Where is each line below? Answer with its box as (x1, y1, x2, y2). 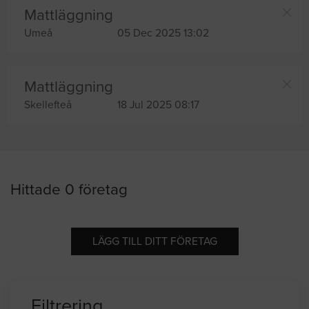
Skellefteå (24, 99, 72, 112)
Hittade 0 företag (10, 180, 128, 199)
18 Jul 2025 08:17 (117, 99, 199, 112)
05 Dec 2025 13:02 (117, 27, 209, 40)
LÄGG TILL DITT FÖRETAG (92, 235, 217, 248)
